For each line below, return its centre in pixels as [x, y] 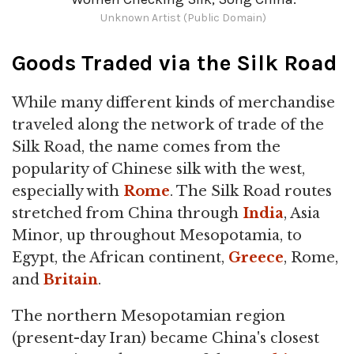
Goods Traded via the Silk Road [175, 62]
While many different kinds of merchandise [173, 102]
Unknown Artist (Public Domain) [183, 17]
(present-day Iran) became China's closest [166, 338]
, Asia [302, 213]
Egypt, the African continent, [120, 257]
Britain [71, 279]
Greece [256, 257]
